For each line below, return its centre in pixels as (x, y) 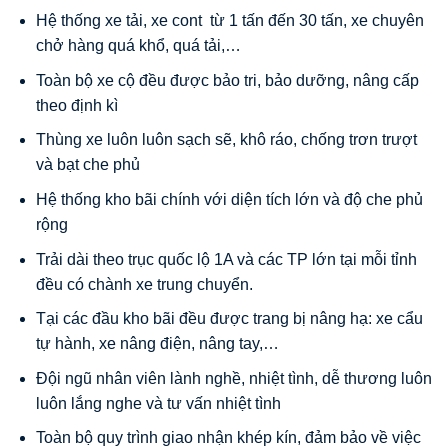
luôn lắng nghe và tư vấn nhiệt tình (158, 403)
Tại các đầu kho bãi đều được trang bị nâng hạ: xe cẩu (229, 319)
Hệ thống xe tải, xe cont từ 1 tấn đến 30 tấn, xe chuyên (229, 21)
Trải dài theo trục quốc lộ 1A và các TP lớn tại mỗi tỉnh (226, 259)
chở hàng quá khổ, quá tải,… (138, 46)
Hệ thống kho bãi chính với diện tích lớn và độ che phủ (229, 199)
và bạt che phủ (87, 165)
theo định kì (76, 105)
